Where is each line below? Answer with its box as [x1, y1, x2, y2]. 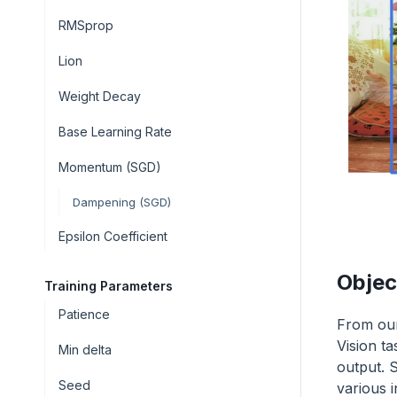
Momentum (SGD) [58, 160, 161, 175]
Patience [58, 307, 110, 322]
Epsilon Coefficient [58, 229, 167, 244]
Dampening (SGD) [73, 195, 171, 209]
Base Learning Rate [58, 124, 172, 139]
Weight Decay [58, 89, 141, 104]
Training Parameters [44, 278, 173, 293]
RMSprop [58, 18, 113, 33]
